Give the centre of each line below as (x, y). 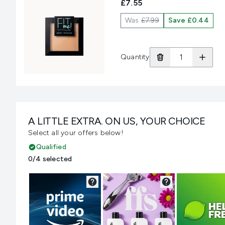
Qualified (51, 147)
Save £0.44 (188, 20)
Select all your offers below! (76, 133)
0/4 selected (50, 159)
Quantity (135, 57)
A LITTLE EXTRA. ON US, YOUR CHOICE (117, 121)
